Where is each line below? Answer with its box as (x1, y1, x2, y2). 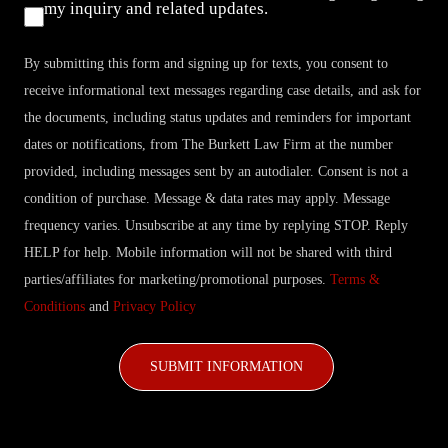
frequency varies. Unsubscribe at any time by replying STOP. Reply (24, 218, 408, 234)
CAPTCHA (23, 317, 100, 337)
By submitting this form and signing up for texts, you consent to (24, 56, 388, 72)
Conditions (24, 299, 85, 315)
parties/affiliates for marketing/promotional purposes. (24, 272, 330, 288)
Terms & (330, 272, 380, 288)
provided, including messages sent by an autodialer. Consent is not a (24, 164, 408, 180)
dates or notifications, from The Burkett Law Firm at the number (24, 137, 393, 153)
